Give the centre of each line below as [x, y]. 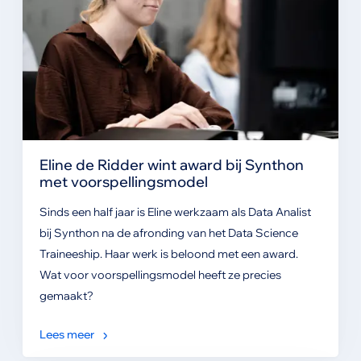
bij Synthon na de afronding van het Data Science [168, 233]
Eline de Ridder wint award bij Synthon [171, 165]
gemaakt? [66, 296]
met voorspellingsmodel [123, 182]
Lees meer [66, 335]
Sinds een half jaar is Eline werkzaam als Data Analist [175, 212]
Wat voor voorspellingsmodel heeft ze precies [160, 275]
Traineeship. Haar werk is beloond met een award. [168, 254]
